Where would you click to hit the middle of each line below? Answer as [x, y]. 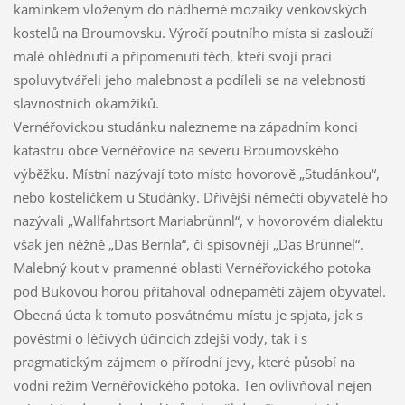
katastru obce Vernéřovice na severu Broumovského [176, 151]
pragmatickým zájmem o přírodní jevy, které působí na [184, 362]
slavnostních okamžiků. [86, 104]
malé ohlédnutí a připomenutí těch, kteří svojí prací [172, 57]
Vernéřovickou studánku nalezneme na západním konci [185, 127]
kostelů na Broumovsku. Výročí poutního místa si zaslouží [193, 33]
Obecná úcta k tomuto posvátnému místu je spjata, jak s [188, 315]
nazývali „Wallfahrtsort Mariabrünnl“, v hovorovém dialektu [198, 221]
